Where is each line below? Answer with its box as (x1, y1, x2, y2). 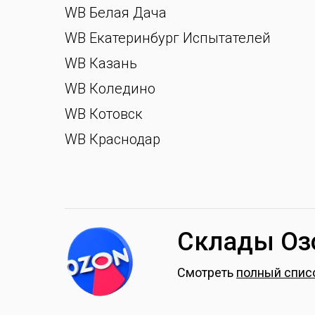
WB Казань (65, 55, 137, 72)
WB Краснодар (65, 131, 160, 148)
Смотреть (177, 265, 236, 280)
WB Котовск (65, 105, 143, 122)
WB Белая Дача (65, 4, 167, 21)
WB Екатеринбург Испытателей (65, 30, 271, 46)
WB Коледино (65, 80, 155, 97)
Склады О (177, 227, 298, 257)
